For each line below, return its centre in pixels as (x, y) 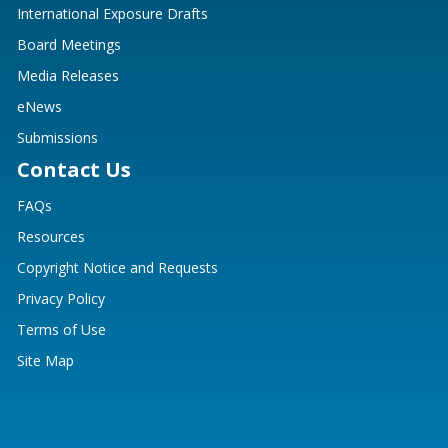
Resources (51, 237)
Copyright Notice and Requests (117, 268)
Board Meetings (69, 45)
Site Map (45, 361)
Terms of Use (61, 330)
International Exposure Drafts (112, 14)
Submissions (57, 138)
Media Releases (68, 76)
